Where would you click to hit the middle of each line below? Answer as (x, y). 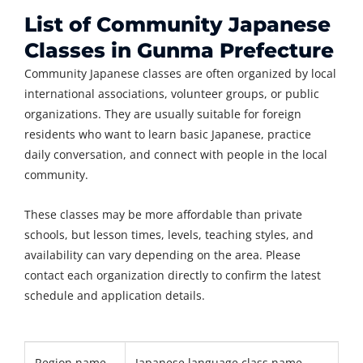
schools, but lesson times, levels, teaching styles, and (169, 235)
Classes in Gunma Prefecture (179, 51)
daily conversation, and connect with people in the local (176, 155)
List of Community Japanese (177, 25)
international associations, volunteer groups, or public (172, 94)
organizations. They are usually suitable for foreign (163, 114)
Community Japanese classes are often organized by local (180, 74)
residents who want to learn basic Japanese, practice (168, 135)
